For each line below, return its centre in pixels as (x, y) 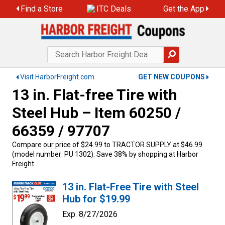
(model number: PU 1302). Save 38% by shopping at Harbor (105, 154)
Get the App (184, 9)
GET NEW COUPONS (172, 77)
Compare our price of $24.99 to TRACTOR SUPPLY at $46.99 (107, 145)
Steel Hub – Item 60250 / (96, 113)
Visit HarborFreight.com (57, 77)
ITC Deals (114, 9)
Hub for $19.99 (96, 199)
